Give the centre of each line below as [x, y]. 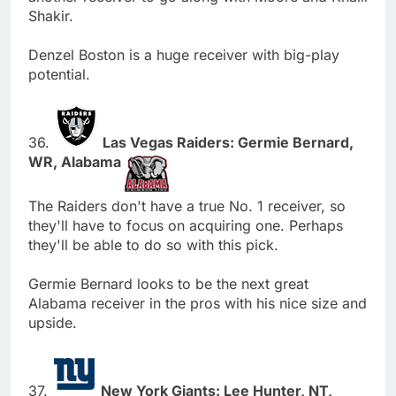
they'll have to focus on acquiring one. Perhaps [186, 225]
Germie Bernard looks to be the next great [168, 283]
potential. [59, 74]
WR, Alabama [76, 161]
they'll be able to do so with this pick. [153, 244]
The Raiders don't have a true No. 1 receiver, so [187, 206]
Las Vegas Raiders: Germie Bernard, [228, 142]
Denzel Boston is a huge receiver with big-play [184, 54]
